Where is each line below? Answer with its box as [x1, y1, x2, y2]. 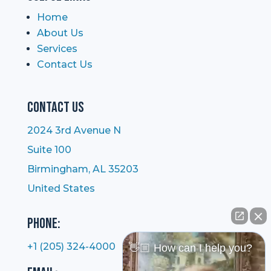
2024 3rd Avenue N [27, 124, 121, 136]
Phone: [27, 214, 60, 232]
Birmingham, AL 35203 [27, 163, 139, 175]
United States [27, 182, 95, 194]
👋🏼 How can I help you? [129, 242, 252, 254]
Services [36, 42, 77, 54]
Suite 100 [27, 143, 71, 155]
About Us [36, 27, 83, 39]
